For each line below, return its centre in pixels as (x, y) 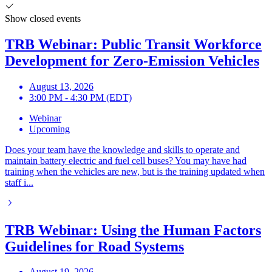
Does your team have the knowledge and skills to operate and (122, 149)
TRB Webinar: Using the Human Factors (133, 230)
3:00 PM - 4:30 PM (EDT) (80, 97)
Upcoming (49, 129)
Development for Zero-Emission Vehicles (132, 60)
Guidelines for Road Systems (94, 246)
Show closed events (43, 18)
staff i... (19, 182)
